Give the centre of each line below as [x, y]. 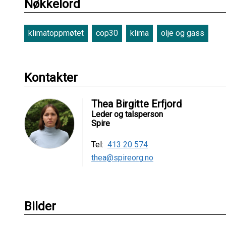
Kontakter [51, 78]
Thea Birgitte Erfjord [136, 104]
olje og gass [183, 33]
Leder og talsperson [127, 114]
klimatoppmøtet [56, 33]
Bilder [40, 206]
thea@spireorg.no [122, 158]
